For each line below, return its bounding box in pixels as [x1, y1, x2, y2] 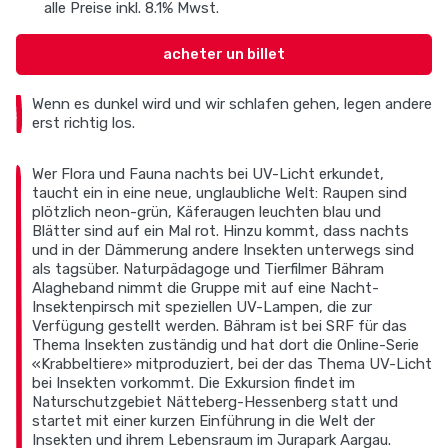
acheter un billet [163, 45, 285, 64]
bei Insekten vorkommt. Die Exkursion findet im [32, 373, 355, 392]
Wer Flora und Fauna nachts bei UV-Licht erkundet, [32, 164, 384, 183]
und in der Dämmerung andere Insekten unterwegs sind [32, 240, 414, 259]
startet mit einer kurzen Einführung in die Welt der [32, 411, 375, 430]
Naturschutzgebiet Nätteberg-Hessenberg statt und [32, 392, 398, 411]
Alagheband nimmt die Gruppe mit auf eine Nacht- [32, 278, 379, 297]
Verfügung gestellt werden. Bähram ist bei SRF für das [32, 316, 407, 335]
